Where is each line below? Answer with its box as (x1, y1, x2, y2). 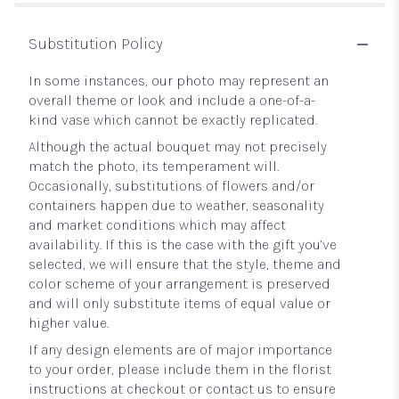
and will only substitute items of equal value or (28, 295, 330, 313)
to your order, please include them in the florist (28, 361, 331, 379)
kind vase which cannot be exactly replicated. (28, 111, 317, 129)
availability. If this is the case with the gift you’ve (28, 236, 337, 254)
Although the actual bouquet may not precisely (28, 138, 327, 156)
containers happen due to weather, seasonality (28, 197, 324, 215)
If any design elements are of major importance (28, 341, 332, 359)
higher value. (28, 314, 109, 332)
